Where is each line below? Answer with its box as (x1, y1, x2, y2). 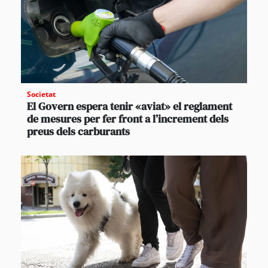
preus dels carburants (27, 124, 130, 139)
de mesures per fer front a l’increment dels (27, 111, 229, 127)
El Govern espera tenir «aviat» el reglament (27, 99, 232, 114)
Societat (27, 89, 56, 100)
